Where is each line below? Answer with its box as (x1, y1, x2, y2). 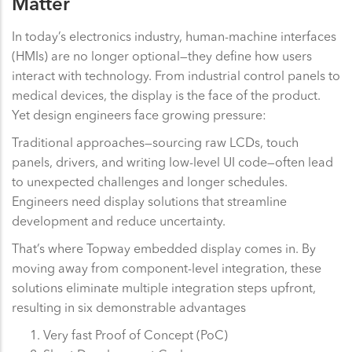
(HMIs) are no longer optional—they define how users (12, 49, 312, 62)
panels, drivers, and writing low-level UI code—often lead (12, 155, 333, 168)
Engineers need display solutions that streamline (12, 194, 287, 207)
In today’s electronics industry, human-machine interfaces (12, 29, 336, 42)
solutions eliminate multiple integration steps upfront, (12, 280, 316, 294)
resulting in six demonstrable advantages (12, 300, 246, 313)
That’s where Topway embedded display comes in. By (12, 241, 316, 255)
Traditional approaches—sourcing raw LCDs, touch (12, 135, 299, 148)
